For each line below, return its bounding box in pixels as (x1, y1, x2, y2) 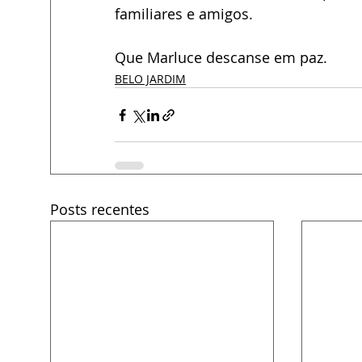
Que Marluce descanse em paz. (115, 48, 327, 67)
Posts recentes (50, 200, 149, 219)
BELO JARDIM (115, 71, 186, 86)
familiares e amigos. (115, 4, 253, 23)
